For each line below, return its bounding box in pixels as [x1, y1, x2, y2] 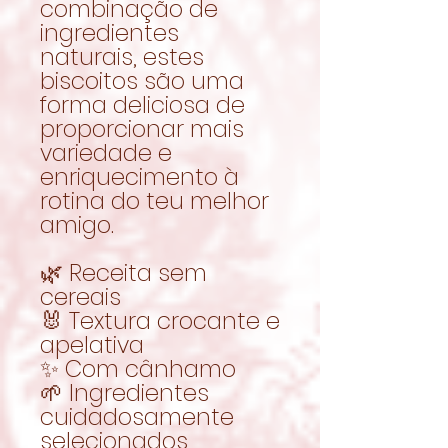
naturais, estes [40, 40, 204, 73]
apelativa [40, 328, 144, 361]
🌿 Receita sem [40, 256, 207, 289]
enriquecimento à [40, 160, 239, 193]
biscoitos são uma [40, 64, 244, 97]
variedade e [40, 136, 172, 169]
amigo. [40, 208, 114, 241]
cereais [40, 280, 121, 313]
